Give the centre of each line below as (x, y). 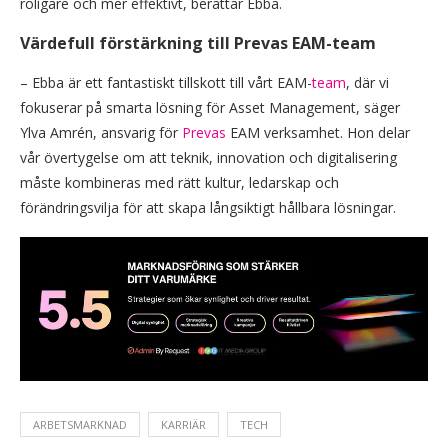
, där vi (367, 82)
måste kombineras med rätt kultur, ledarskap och (179, 182)
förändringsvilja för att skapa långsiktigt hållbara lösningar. (208, 207)
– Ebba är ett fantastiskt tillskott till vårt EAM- (166, 82)
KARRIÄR (183, 424)
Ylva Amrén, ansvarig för (101, 132)
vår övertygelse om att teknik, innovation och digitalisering (208, 157)
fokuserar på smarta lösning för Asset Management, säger (210, 107)
